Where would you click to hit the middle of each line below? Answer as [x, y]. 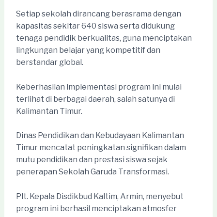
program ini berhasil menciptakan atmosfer [96, 208]
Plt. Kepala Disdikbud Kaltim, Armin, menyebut [100, 196]
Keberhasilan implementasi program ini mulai [99, 87]
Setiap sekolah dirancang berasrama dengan [98, 14]
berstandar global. [49, 62]
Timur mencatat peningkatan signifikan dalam [101, 148]
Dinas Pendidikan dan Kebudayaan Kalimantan [100, 136]
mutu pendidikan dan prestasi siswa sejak [92, 160]
